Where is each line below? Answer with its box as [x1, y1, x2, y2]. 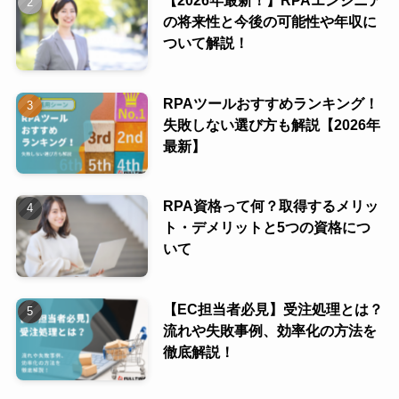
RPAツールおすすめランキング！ [162, 94, 379, 111]
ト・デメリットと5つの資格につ [162, 219, 370, 236]
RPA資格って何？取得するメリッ [162, 198, 379, 215]
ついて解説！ [162, 34, 248, 51]
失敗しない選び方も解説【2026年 [162, 116, 380, 133]
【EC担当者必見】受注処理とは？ [162, 301, 383, 318]
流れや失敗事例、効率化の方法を [162, 322, 377, 339]
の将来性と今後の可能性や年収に [162, 12, 377, 29]
